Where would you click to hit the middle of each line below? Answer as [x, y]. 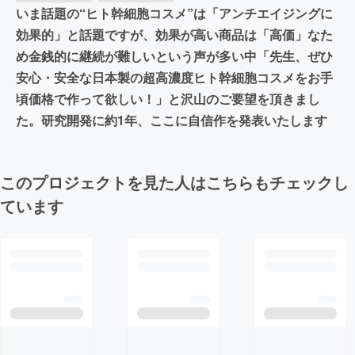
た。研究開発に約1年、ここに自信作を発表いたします [172, 120]
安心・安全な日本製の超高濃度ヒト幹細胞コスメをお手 [174, 78]
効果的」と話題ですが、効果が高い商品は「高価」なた [174, 35]
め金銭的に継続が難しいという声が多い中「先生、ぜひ [174, 56]
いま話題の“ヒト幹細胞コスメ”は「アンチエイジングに [174, 13]
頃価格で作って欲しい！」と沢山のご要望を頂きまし [168, 99]
